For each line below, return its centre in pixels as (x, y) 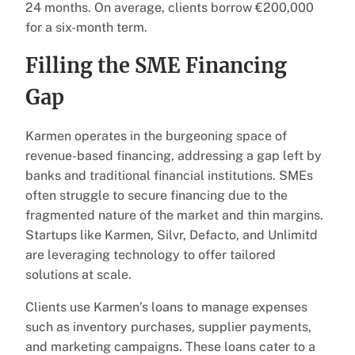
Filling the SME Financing (156, 65)
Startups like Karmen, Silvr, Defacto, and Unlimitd (172, 235)
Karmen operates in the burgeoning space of (156, 136)
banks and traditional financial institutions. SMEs (169, 175)
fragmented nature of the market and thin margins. (174, 215)
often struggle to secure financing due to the (157, 195)
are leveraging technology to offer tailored (151, 254)
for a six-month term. (86, 27)
